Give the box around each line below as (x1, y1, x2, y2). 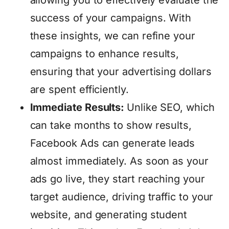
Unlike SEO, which (127, 101, 215, 113)
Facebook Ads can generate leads (30, 136, 195, 149)
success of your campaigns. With (30, 11, 192, 24)
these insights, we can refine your (30, 29, 195, 42)
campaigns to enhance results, (30, 47, 179, 60)
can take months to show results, (30, 119, 192, 131)
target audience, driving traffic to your (30, 190, 214, 203)
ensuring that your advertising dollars (30, 65, 212, 78)
